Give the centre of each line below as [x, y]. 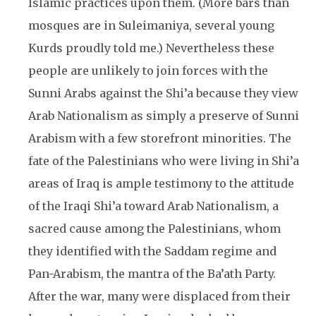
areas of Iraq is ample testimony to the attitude [161, 183]
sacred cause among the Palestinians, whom [154, 229]
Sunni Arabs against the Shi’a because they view [163, 93]
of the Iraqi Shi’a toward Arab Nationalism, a [153, 206]
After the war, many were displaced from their [159, 296]
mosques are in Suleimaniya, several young [151, 25]
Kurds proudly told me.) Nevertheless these [151, 48]
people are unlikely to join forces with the [148, 71]
